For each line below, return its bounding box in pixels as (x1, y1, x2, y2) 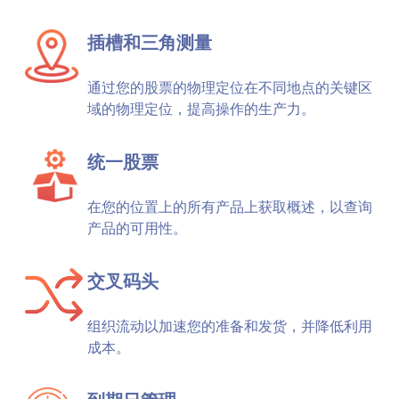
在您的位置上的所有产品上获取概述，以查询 (87, 197, 372, 217)
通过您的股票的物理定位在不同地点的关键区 (87, 77, 372, 98)
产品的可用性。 (87, 218, 187, 239)
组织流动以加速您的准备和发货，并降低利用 (87, 316, 372, 337)
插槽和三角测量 (87, 30, 212, 55)
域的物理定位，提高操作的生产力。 (87, 99, 315, 119)
